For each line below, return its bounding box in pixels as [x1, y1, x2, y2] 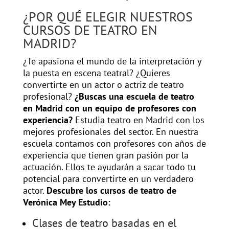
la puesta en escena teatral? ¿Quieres [22, 67, 170, 79]
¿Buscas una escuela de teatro [74, 90, 194, 103]
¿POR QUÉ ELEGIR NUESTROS [22, 8, 193, 26]
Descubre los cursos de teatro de [46, 185, 176, 197]
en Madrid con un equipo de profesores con [22, 102, 196, 114]
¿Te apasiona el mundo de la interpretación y [22, 55, 201, 67]
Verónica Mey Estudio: [22, 196, 110, 209]
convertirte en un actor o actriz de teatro [22, 79, 184, 91]
